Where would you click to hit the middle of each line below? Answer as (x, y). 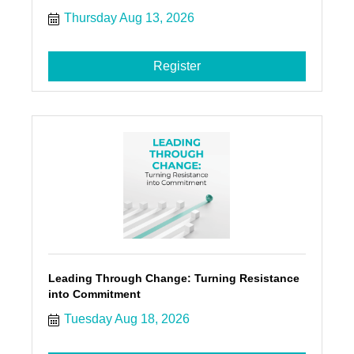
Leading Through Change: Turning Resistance (173, 279)
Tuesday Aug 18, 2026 (126, 319)
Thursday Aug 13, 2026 (129, 18)
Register (177, 66)
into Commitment (94, 294)
